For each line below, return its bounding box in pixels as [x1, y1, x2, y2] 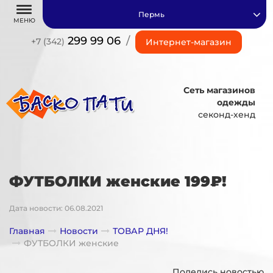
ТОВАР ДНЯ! [113, 225, 168, 236]
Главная [9, 225, 45, 236]
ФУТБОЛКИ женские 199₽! [9, 172, 227, 190]
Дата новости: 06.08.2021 [9, 204, 103, 213]
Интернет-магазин [145, 37, 232, 48]
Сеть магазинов [183, 84, 255, 96]
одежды [216, 96, 255, 108]
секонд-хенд [197, 108, 255, 120]
